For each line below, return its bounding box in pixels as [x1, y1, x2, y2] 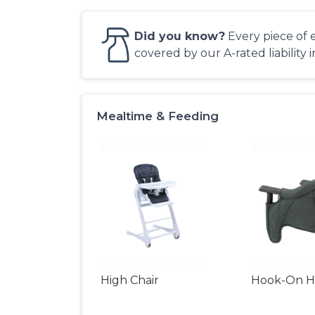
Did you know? [134, 30, 225, 43]
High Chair [101, 274, 159, 287]
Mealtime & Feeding [96, 109, 219, 123]
